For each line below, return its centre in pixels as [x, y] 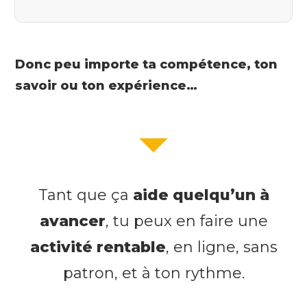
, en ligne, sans [221, 247]
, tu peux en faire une [186, 221]
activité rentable [98, 247]
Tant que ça [85, 195]
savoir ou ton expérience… [106, 85]
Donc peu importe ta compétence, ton [146, 64]
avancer [72, 221]
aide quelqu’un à [201, 195]
